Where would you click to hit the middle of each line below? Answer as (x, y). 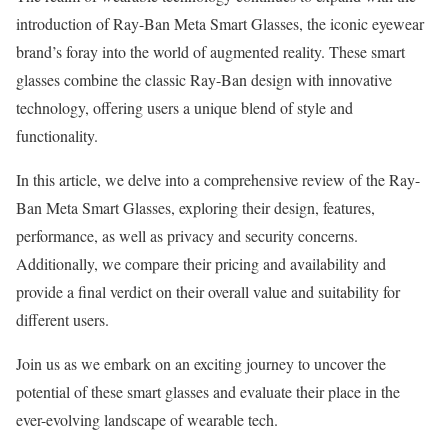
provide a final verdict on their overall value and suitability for (208, 291)
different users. (62, 319)
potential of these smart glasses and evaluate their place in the (208, 391)
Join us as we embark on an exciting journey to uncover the (201, 363)
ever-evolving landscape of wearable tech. (147, 419)
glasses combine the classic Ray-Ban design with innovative (204, 79)
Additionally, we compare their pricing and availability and (201, 263)
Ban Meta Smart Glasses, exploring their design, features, (195, 207)
